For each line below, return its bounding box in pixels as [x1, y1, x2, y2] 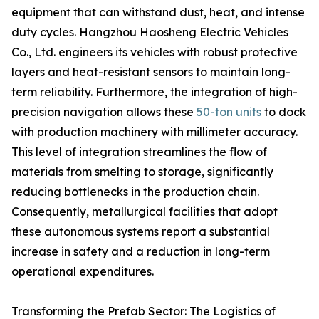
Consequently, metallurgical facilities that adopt [11, 204, 278, 219]
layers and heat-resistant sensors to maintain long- [11, 65, 291, 79]
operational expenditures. [11, 264, 154, 278]
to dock [261, 105, 306, 119]
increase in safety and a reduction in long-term [11, 244, 270, 258]
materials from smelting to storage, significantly [11, 164, 273, 179]
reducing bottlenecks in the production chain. [11, 184, 259, 199]
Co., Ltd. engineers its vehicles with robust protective [11, 45, 298, 59]
